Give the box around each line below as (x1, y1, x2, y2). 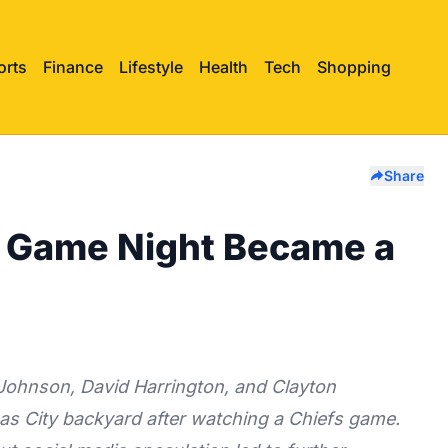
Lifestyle (119, 56, 183, 77)
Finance (43, 56, 103, 77)
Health (199, 56, 248, 77)
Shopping (317, 56, 391, 77)
